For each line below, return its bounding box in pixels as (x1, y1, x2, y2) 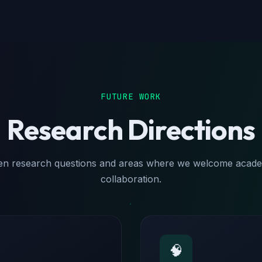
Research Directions (6, 112, 256, 147)
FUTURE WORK (101, 91, 161, 102)
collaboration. (101, 173, 161, 185)
